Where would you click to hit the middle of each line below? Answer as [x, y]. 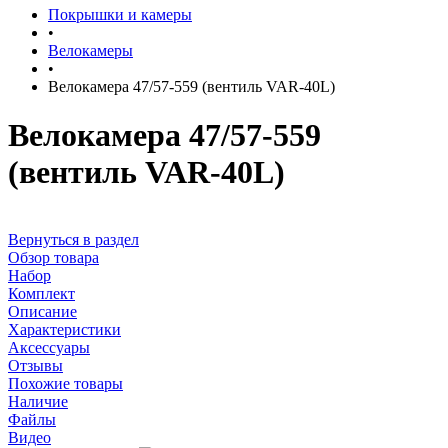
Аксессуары [49, 347]
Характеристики [64, 329]
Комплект [41, 293]
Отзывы [35, 365]
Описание [42, 311]
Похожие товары [65, 383]
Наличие [38, 401]
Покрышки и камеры [120, 14]
